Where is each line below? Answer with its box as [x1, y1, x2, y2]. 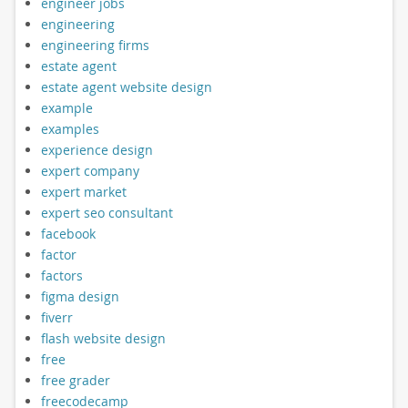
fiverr [40, 308, 73, 326]
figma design [40, 287, 119, 305]
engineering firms [40, 36, 149, 54]
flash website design [40, 329, 166, 347]
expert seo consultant [40, 203, 173, 221]
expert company [40, 161, 139, 179]
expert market [40, 182, 127, 200]
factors [40, 266, 83, 284]
